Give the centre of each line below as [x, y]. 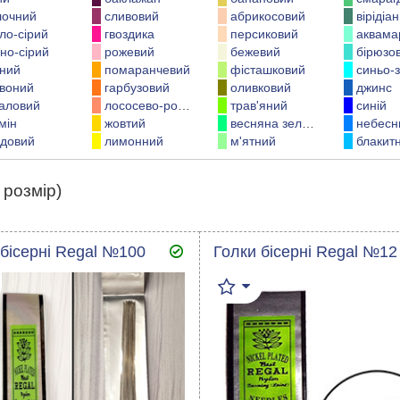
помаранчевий [147, 70]
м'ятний [253, 141]
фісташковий [267, 70]
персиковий [264, 34]
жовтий [125, 123]
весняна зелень [266, 123]
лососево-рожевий [141, 105]
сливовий [131, 16]
